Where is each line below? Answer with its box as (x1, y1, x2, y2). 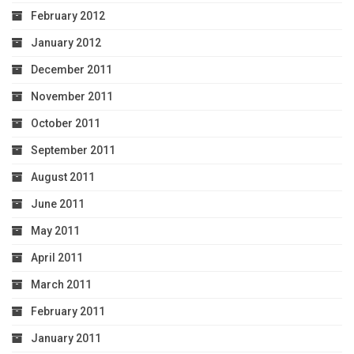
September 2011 (31, 143, 115, 156)
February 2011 (31, 304, 105, 318)
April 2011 (31, 250, 83, 264)
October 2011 (31, 116, 100, 130)
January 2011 (31, 331, 101, 345)
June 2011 (31, 197, 85, 210)
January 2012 (31, 36, 101, 49)
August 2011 (31, 170, 95, 183)
